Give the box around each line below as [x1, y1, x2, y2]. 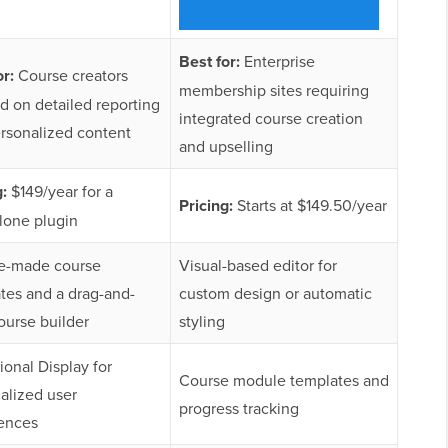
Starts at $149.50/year [233, 194, 387, 217]
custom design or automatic [179, 282, 372, 305]
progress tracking [179, 397, 299, 420]
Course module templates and [179, 369, 389, 392]
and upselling [179, 135, 273, 158]
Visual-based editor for [179, 254, 337, 277]
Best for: [179, 50, 240, 74]
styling [179, 310, 225, 333]
